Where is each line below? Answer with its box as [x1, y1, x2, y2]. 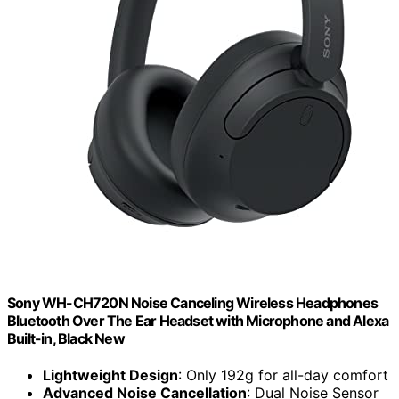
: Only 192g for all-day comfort [178, 366, 388, 385]
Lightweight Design [43, 366, 178, 385]
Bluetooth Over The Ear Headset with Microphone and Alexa [7, 311, 389, 330]
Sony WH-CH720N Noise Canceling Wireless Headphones [7, 293, 379, 312]
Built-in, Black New [7, 329, 125, 347]
